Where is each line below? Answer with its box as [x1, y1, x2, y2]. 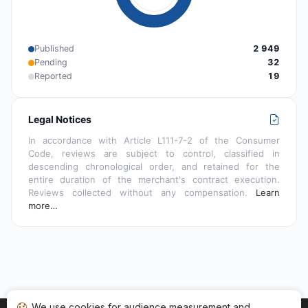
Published [34, 43, 74, 54]
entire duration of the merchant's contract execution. [28, 174, 280, 186]
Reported [34, 71, 72, 82]
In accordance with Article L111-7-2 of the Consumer [28, 135, 280, 146]
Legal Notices [28, 113, 91, 126]
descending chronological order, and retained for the [28, 161, 280, 173]
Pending [34, 57, 67, 68]
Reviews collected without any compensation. [28, 187, 256, 199]
